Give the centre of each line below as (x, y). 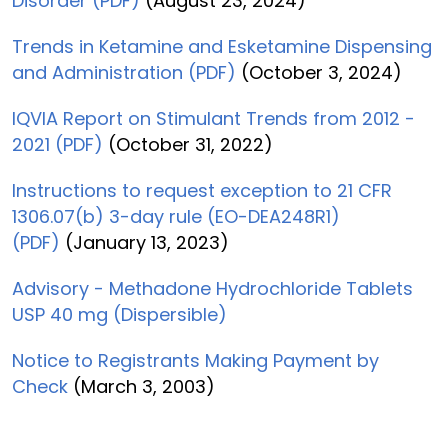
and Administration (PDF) (124, 72)
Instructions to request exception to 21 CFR (202, 190)
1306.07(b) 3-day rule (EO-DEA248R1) (176, 216)
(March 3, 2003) (141, 386)
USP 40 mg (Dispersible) (119, 314)
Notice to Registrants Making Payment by (195, 360)
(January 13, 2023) (144, 242)
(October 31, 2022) (188, 144)
